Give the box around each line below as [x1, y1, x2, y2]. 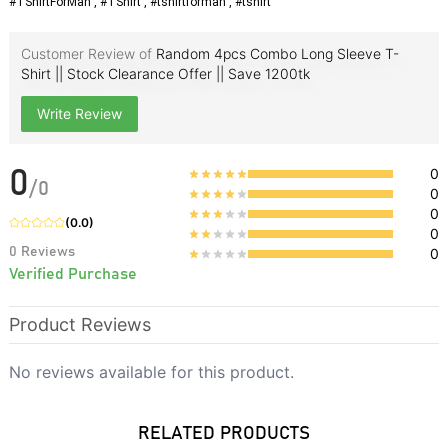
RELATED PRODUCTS [137, 424, 310, 443]
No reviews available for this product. [8, 361, 294, 382]
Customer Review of [20, 44, 152, 62]
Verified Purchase [8, 265, 137, 282]
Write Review [36, 104, 122, 122]
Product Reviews [8, 313, 151, 335]
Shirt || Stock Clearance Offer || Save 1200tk [20, 64, 310, 82]
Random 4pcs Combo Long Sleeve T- [155, 44, 399, 62]
